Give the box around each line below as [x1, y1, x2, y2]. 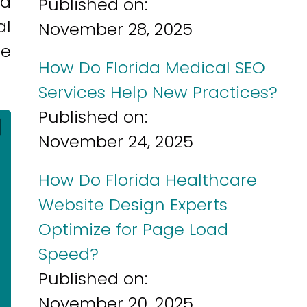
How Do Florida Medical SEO [38, 56, 265, 79]
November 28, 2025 [38, 18, 193, 40]
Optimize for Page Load [38, 218, 228, 241]
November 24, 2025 [38, 130, 193, 153]
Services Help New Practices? [38, 81, 278, 103]
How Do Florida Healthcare [38, 169, 257, 191]
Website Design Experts [38, 193, 228, 216]
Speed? [38, 243, 99, 265]
